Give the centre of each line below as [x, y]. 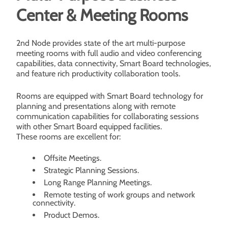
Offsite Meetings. [73, 158]
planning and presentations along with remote [96, 106]
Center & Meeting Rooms [102, 15]
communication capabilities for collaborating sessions [108, 116]
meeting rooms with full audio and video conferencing [109, 53]
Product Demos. [72, 215]
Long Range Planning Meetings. [98, 182]
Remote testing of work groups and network [119, 195]
